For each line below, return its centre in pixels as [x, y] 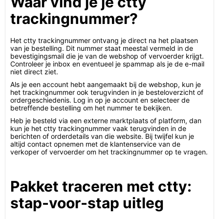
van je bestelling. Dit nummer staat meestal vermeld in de [102, 48]
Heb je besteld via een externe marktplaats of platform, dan [106, 120]
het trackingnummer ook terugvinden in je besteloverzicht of [107, 92]
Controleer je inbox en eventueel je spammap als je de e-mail [107, 64]
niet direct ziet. [34, 72]
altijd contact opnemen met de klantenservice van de [95, 144]
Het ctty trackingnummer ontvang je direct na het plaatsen [104, 40]
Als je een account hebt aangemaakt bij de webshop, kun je [106, 84]
